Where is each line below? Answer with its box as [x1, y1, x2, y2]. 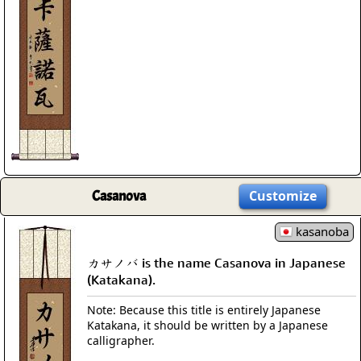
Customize [249, 187, 317, 205]
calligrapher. [87, 332, 155, 348]
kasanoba [293, 223, 349, 239]
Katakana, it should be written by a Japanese [87, 317, 328, 333]
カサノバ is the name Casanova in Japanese [87, 254, 346, 271]
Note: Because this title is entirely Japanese [87, 301, 321, 317]
